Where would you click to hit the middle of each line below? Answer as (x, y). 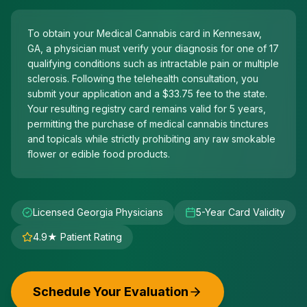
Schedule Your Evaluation (111, 292)
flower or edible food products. (99, 154)
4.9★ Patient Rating (77, 237)
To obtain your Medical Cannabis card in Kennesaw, (145, 33)
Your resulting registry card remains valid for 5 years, (147, 109)
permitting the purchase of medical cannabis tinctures (148, 124)
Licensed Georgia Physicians (98, 212)
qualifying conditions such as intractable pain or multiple (153, 63)
